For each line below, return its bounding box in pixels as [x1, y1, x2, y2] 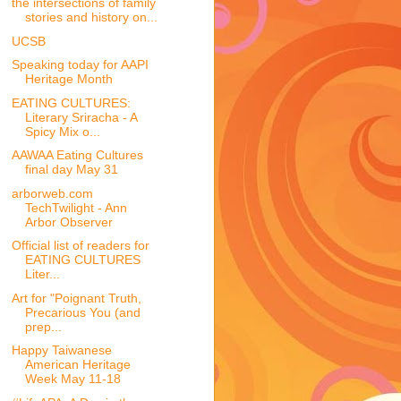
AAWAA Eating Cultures [11, 148, 143, 163]
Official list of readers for [11, 238, 149, 253]
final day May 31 [24, 162, 118, 177]
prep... [24, 319, 62, 334]
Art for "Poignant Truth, [11, 290, 141, 305]
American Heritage [24, 357, 131, 372]
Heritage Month [24, 72, 113, 87]
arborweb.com [11, 185, 93, 200]
